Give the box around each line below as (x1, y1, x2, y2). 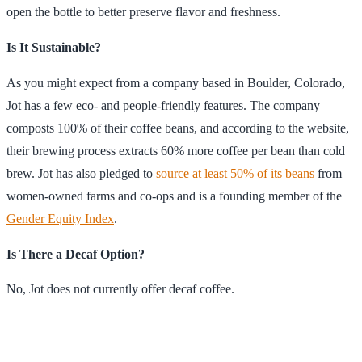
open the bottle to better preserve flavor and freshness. (6, 4, 280, 19)
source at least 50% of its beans (156, 166, 314, 180)
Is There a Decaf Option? (6, 246, 145, 261)
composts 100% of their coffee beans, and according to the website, (6, 120, 349, 135)
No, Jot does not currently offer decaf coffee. (6, 282, 234, 297)
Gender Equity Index (6, 211, 114, 225)
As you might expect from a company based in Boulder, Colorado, (6, 75, 345, 90)
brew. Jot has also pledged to (6, 166, 156, 180)
